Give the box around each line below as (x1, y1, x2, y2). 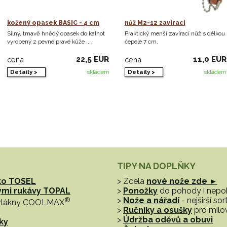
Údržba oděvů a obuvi (123, 215, 213, 224)
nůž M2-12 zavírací (124, 19, 185, 27)
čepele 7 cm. (124, 38, 158, 46)
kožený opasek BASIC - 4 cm (7, 19, 99, 27)
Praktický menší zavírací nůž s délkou (124, 30, 225, 37)
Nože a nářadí (123, 196, 179, 205)
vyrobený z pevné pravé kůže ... (7, 38, 91, 46)
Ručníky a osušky (123, 205, 192, 215)
